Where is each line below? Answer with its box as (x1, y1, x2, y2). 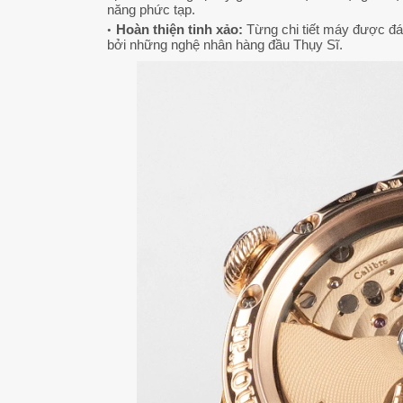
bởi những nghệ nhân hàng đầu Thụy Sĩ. (107, 37, 343, 53)
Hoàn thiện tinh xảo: (116, 22, 243, 38)
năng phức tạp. (107, 2, 195, 18)
